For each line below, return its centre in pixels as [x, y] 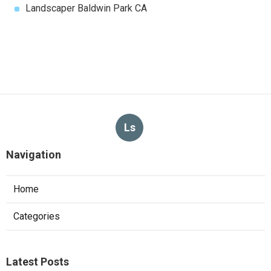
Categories [37, 217]
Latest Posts [38, 262]
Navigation [34, 155]
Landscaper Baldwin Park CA [86, 8]
